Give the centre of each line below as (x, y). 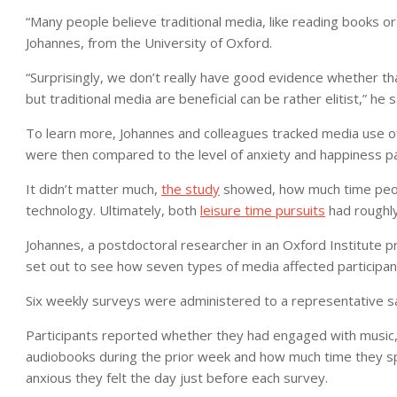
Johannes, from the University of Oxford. (149, 43)
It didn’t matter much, (93, 189)
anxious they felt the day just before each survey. (177, 378)
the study (191, 189)
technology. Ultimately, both (113, 210)
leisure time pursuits (263, 210)
